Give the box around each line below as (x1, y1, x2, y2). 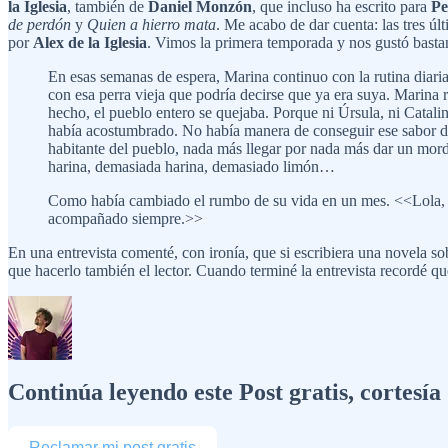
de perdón (8, 15, 71, 33)
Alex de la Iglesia (33, 33, 147, 51)
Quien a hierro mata (87, 15, 216, 33)
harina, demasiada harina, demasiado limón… (48, 157, 335, 175)
